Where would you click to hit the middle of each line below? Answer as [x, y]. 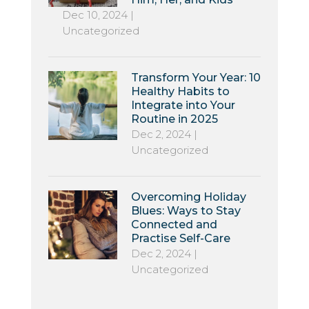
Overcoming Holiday [188, 197]
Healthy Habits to [180, 91]
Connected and [174, 224]
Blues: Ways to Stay [186, 210]
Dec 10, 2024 [94, 14]
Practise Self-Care [180, 238]
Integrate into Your [183, 105]
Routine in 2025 [174, 119]
